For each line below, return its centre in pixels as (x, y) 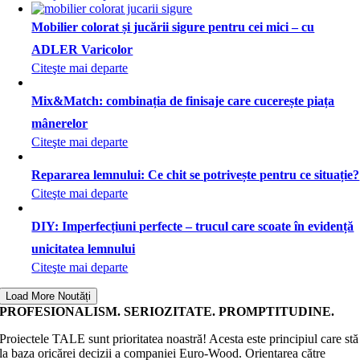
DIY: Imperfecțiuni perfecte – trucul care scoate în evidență (193, 226)
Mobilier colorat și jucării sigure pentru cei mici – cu (173, 27)
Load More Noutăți (49, 296)
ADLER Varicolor (82, 49)
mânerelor (60, 123)
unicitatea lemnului (84, 249)
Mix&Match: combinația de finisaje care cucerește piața (183, 101)
